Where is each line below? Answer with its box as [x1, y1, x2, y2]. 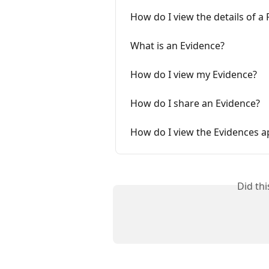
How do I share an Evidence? [130, 97, 260, 110]
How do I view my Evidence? [130, 68, 257, 82]
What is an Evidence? [130, 39, 225, 53]
